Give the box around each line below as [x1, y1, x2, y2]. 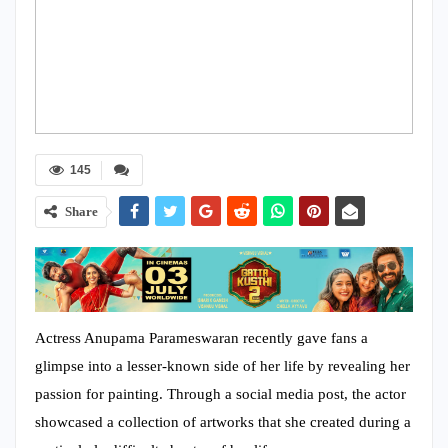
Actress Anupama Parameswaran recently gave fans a [35, 329, 368, 346]
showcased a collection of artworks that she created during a [35, 413, 411, 430]
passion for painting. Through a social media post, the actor [35, 385, 406, 402]
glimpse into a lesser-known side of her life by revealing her [35, 357, 410, 374]
